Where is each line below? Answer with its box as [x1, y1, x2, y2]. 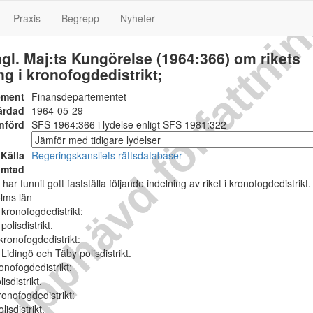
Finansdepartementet [31, 89, 126, 103]
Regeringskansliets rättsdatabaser [31, 148, 182, 162]
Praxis [13, 11, 41, 25]
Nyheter [120, 11, 155, 25]
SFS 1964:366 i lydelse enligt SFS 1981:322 [31, 117, 226, 131]
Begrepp [61, 11, 99, 25]
